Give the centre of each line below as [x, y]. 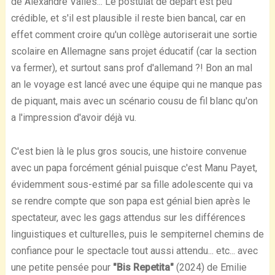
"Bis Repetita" [143, 267]
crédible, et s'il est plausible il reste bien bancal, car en [128, 18]
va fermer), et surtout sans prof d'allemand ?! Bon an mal [131, 68]
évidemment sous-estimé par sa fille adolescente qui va [132, 184]
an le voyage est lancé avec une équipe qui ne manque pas [136, 84]
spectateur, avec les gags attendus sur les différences [128, 217]
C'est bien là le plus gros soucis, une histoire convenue [129, 151]
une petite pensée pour [62, 267]
